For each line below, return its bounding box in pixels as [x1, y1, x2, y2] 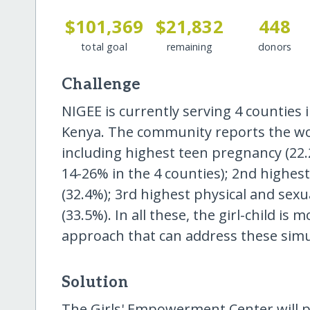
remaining [166, 39, 212, 53]
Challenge [61, 75, 141, 94]
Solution [61, 273, 129, 292]
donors [258, 39, 291, 53]
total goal [81, 39, 127, 53]
